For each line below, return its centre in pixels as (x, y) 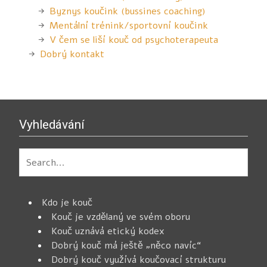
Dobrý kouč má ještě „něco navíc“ (126, 245)
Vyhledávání (52, 125)
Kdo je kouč (67, 202)
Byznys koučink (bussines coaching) (128, 12)
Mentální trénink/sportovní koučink (129, 26)
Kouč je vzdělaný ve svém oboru (121, 217)
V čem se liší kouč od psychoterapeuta (134, 40)
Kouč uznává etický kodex (108, 231)
